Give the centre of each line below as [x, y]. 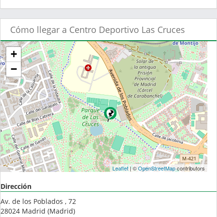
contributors [190, 168]
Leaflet [120, 168]
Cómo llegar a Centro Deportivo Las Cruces [98, 30]
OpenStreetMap [156, 168]
